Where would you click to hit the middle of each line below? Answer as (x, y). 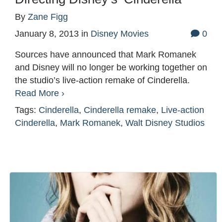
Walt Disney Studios (165, 123)
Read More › (40, 93)
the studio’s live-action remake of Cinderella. (102, 81)
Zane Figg (48, 17)
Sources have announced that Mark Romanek (106, 55)
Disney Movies (120, 34)
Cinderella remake (120, 110)
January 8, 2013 (47, 34)
